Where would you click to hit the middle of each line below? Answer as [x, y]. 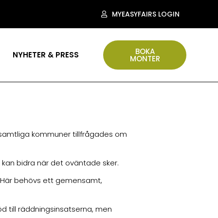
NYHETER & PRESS [45, 55]
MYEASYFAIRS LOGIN [146, 14]
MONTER [145, 59]
